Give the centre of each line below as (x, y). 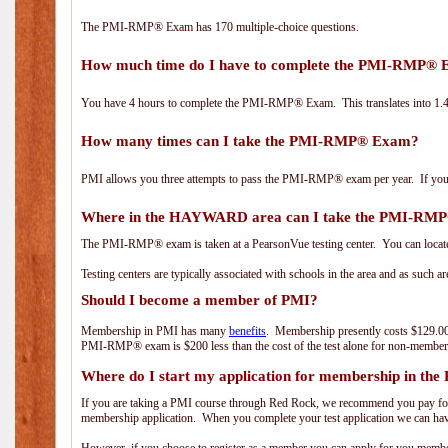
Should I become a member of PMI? (199, 300)
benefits (247, 331)
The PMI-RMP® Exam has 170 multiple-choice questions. (220, 27)
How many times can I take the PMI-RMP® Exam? (250, 141)
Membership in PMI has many (155, 331)
